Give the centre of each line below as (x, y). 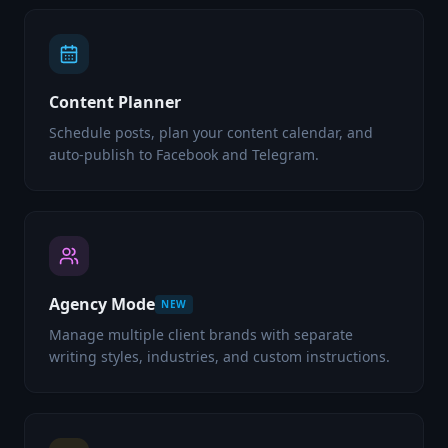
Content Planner (115, 102)
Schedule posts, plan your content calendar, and (211, 132)
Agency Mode (102, 304)
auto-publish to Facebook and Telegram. (184, 154)
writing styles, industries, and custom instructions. (219, 356)
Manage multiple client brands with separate (201, 334)
